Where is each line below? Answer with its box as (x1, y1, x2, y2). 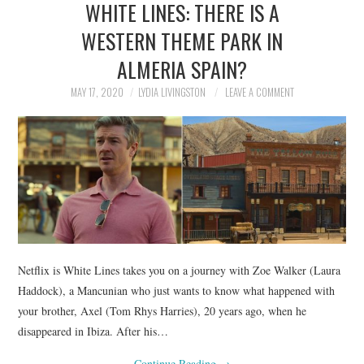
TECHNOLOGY (34, 163, 111, 184)
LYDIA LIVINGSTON (137, 84, 206, 100)
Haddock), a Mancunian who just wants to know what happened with (18, 282, 336, 298)
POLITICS (34, 39, 88, 59)
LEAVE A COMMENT (224, 84, 294, 100)
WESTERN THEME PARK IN (81, 25, 283, 56)
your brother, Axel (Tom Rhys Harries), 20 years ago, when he (18, 302, 307, 318)
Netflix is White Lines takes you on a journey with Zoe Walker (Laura (18, 262, 341, 278)
